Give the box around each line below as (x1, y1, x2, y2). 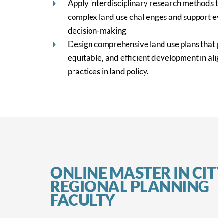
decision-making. (67, 25, 128, 36)
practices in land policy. (67, 66, 149, 76)
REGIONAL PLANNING (50, 176, 209, 196)
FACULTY (50, 190, 115, 209)
